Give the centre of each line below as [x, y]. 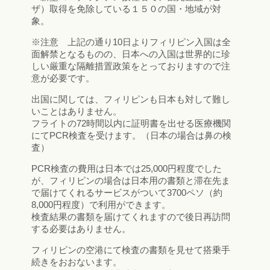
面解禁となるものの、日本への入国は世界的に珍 [131, 54]
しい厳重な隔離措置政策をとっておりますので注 [131, 66]
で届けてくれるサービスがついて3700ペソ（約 [127, 193]
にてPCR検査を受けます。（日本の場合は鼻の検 [131, 136]
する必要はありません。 [81, 229]
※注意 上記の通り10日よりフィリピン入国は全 [131, 42]
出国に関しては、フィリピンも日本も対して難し [131, 99]
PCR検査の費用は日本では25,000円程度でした [127, 169]
